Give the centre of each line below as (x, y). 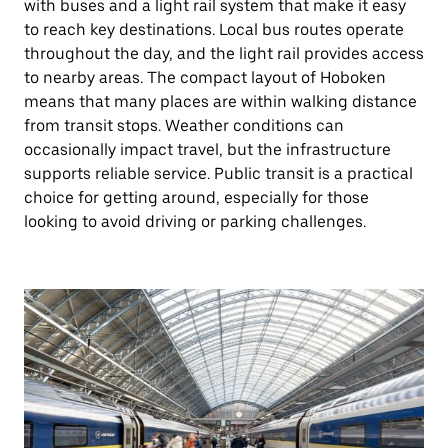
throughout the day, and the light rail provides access (224, 53)
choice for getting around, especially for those (196, 197)
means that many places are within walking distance (220, 101)
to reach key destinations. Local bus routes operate (214, 29)
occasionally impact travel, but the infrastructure (207, 149)
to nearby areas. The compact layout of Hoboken (205, 77)
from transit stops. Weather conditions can (184, 125)
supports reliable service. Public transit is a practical (218, 173)
